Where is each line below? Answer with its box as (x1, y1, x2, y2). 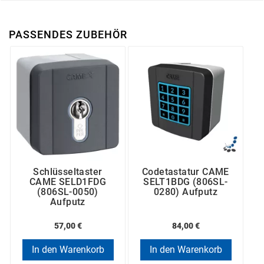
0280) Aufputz (153, 186, 218, 198)
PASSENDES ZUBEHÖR (9, 28, 127, 41)
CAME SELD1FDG (29, 176, 107, 188)
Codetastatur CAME (142, 166, 229, 178)
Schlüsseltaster (33, 166, 103, 178)
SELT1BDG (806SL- (143, 176, 228, 188)
